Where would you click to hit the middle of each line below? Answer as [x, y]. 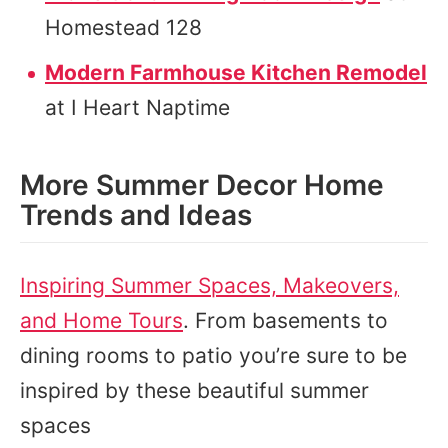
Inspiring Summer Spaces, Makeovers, [209, 285]
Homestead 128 [123, 27]
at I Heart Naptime [137, 107]
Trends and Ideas [136, 215]
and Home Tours [101, 320]
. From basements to [285, 320]
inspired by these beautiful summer [194, 390]
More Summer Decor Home [202, 185]
